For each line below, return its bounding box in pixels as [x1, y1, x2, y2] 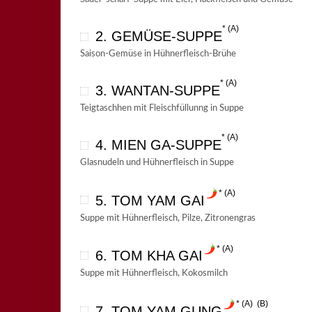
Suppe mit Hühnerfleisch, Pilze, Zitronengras [79, 213, 256, 223]
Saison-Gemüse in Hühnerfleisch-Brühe [79, 49, 236, 58]
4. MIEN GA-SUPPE [95, 136, 221, 153]
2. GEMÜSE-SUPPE [95, 28, 222, 44]
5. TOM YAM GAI [95, 192, 205, 208]
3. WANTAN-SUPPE [95, 82, 220, 98]
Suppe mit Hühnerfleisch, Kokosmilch [79, 269, 228, 279]
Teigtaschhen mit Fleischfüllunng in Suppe [79, 103, 244, 113]
